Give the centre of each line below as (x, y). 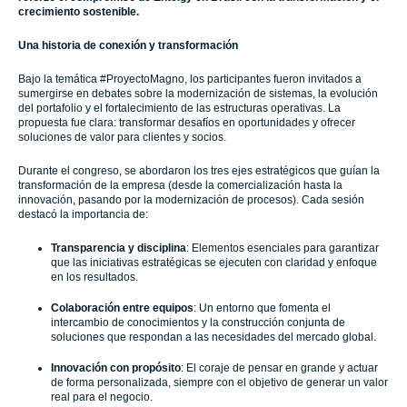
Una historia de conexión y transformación (128, 46)
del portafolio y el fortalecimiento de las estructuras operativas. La (179, 109)
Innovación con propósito (116, 368)
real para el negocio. (103, 397)
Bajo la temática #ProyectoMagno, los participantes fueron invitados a (190, 79)
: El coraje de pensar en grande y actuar (279, 368)
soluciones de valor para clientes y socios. (124, 138)
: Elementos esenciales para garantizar (283, 248)
